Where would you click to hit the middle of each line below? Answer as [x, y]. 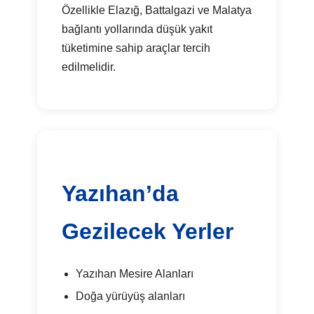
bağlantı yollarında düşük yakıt [137, 29]
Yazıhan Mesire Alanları [134, 273]
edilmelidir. [89, 67]
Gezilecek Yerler [148, 231]
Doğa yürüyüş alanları [130, 296]
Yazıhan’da [121, 193]
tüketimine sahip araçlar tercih [136, 48]
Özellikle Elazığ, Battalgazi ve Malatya [157, 10]
